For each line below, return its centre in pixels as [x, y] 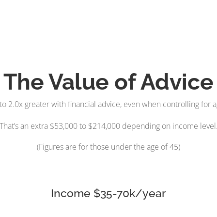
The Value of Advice [108, 82]
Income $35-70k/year [108, 193]
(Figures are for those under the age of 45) [108, 147]
